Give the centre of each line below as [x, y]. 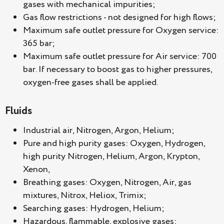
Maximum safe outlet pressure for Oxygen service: [121, 31]
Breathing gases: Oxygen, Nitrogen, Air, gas [107, 182]
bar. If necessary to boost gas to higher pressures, [117, 70]
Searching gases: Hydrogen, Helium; [94, 208]
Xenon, [36, 169]
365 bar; [39, 44]
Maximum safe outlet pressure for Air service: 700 [120, 57]
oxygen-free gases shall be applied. [90, 83]
